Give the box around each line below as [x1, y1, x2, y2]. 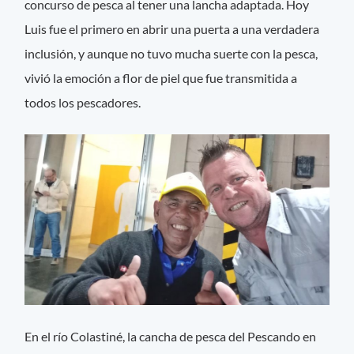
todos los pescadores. [24, 95, 144, 111]
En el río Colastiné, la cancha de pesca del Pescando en [24, 328, 317, 344]
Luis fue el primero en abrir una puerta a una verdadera [24, 21, 320, 37]
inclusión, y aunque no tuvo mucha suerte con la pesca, [24, 46, 318, 62]
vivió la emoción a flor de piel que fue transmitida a [24, 70, 298, 86]
